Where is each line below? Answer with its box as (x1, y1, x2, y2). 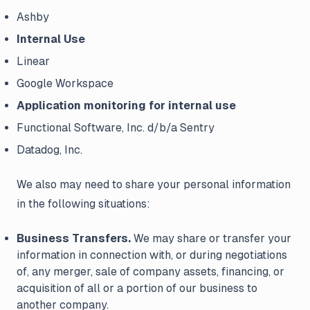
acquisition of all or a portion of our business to (17, 282, 257, 295)
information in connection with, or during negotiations (17, 248, 287, 262)
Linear (17, 55, 50, 68)
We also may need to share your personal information (17, 178, 291, 191)
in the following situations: (17, 197, 150, 210)
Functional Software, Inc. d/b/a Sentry (17, 121, 215, 134)
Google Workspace (17, 77, 113, 90)
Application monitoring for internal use (17, 99, 236, 112)
